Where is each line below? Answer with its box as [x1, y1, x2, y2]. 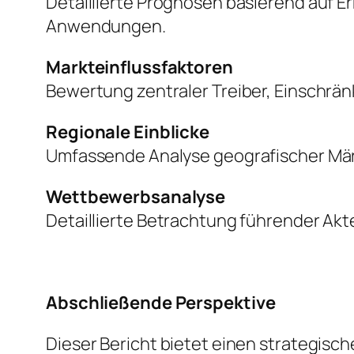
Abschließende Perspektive [46, 291, 276, 315]
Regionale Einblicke [46, 120, 210, 145]
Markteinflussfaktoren [46, 55, 233, 80]
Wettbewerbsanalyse [46, 185, 226, 209]
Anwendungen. [46, 14, 166, 39]
